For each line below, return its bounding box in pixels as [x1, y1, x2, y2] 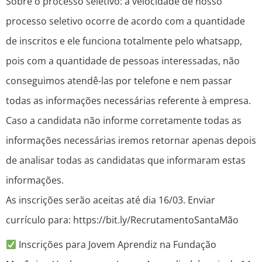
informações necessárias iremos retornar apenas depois [6, 134, 256, 147]
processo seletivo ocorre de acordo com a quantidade [6, 15, 245, 28]
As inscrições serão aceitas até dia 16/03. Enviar [6, 194, 215, 207]
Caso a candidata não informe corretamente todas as [6, 114, 242, 127]
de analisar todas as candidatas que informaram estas [6, 154, 246, 167]
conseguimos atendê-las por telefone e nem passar [6, 74, 232, 88]
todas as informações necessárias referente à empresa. [6, 94, 251, 108]
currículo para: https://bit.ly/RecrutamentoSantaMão [6, 213, 239, 227]
